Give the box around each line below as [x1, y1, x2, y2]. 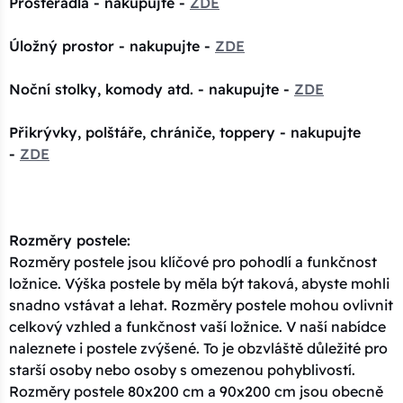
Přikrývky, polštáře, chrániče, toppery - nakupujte [9, 123, 361, 142]
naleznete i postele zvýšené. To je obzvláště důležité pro [9, 339, 388, 358]
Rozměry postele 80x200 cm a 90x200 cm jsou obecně [9, 382, 383, 401]
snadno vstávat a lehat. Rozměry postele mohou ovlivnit [9, 296, 393, 315]
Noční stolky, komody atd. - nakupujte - [9, 80, 294, 99]
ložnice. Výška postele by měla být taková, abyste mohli [9, 274, 390, 293]
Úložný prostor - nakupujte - [9, 37, 215, 56]
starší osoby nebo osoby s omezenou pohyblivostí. [9, 361, 355, 380]
